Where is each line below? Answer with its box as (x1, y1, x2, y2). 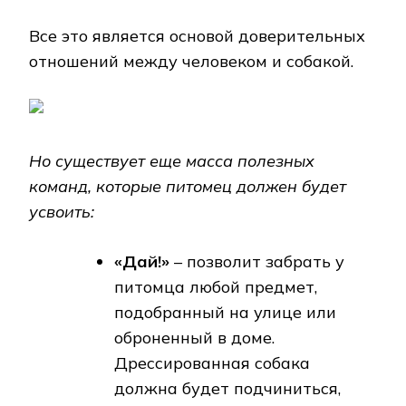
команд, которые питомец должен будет (29, 176, 346, 198)
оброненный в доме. (114, 327, 275, 349)
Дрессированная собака (114, 353, 310, 374)
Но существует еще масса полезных (29, 150, 314, 172)
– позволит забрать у (169, 251, 344, 273)
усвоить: (29, 201, 94, 223)
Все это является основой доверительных (29, 25, 365, 47)
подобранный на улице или (114, 302, 336, 324)
